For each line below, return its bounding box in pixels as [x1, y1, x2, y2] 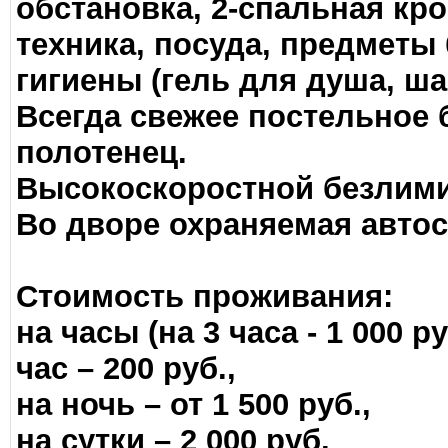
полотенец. [16, 135, 187, 170]
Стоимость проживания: [16, 279, 393, 314]
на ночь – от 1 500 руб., [16, 387, 371, 422]
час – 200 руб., [16, 351, 236, 386]
